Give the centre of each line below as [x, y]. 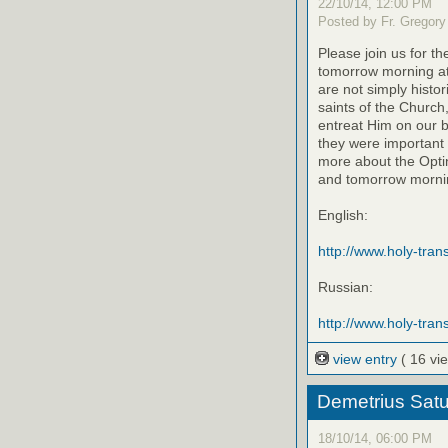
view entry [365, 358]
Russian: [345, 287]
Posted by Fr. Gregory [382, 22]
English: [343, 215]
